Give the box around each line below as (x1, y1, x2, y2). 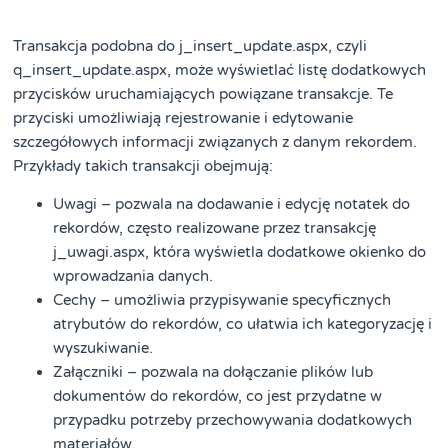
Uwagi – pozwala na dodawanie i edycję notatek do (53, 195, 411, 214)
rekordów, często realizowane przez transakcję (53, 219, 377, 238)
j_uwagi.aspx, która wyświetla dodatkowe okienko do (53, 243, 427, 262)
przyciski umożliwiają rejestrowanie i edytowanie (13, 109, 354, 128)
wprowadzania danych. (53, 267, 214, 286)
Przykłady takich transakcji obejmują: (13, 157, 274, 176)
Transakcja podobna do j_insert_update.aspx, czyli (13, 37, 368, 56)
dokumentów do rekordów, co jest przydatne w (53, 387, 383, 406)
